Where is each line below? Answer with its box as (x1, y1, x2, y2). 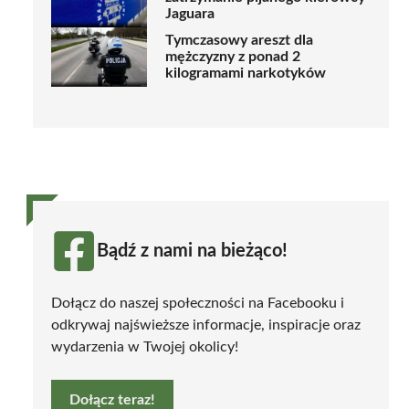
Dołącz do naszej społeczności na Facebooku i (51, 295, 344, 310)
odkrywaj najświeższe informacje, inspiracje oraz (51, 317, 361, 332)
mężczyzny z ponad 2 (165, 49, 300, 65)
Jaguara (165, 6, 215, 22)
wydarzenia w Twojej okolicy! (51, 339, 238, 354)
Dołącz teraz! (69, 392, 155, 407)
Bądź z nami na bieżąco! (97, 241, 288, 260)
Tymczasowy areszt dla (165, 33, 313, 48)
